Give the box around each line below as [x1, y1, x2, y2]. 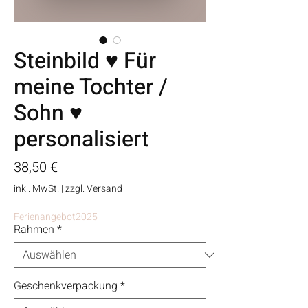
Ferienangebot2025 [14, 210, 98, 224]
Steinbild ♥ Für [14, 45, 156, 77]
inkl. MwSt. [14, 181, 59, 196]
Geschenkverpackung [14, 278, 118, 294]
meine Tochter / [14, 71, 168, 103]
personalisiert [14, 123, 149, 155]
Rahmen [14, 221, 54, 238]
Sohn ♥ [14, 97, 82, 129]
